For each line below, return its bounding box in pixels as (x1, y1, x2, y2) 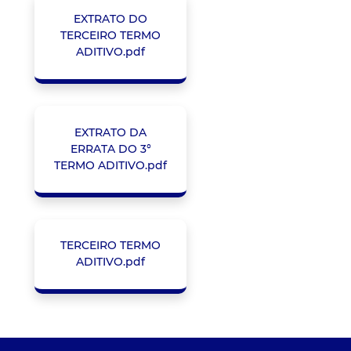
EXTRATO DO (74, 12, 147, 27)
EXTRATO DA (74, 125, 147, 139)
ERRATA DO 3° (70, 141, 151, 156)
